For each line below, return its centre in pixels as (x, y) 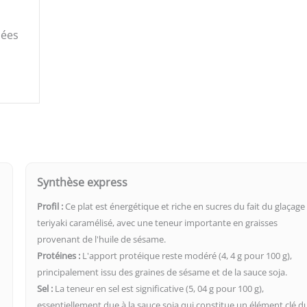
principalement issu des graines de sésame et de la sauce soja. (162, 272)
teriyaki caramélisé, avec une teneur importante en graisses (158, 222)
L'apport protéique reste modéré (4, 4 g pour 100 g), (186, 255)
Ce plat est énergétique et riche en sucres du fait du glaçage (184, 206)
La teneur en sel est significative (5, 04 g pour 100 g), (159, 288)
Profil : (50, 206)
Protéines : (59, 255)
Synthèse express (83, 182)
